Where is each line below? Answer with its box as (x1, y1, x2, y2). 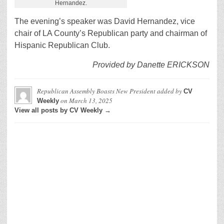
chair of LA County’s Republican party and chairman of (14, 28, 207, 37)
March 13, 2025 (69, 95, 112, 105)
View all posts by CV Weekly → (14, 106, 111, 114)
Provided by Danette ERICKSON (92, 60, 209, 69)
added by (155, 86, 183, 95)
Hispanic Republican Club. (14, 40, 110, 49)
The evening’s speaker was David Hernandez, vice (14, 16, 195, 25)
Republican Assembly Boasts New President (37, 86, 155, 95)
